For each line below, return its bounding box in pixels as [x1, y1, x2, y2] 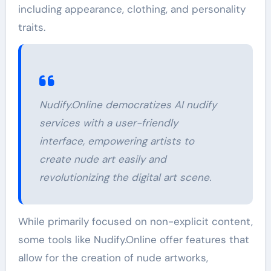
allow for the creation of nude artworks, [18, 250, 208, 264]
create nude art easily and [39, 152, 166, 166]
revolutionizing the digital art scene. [39, 170, 211, 184]
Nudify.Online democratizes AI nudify [39, 97, 217, 111]
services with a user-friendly [39, 116, 178, 129]
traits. [18, 20, 45, 34]
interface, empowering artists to [39, 134, 194, 148]
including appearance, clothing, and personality [18, 2, 246, 16]
